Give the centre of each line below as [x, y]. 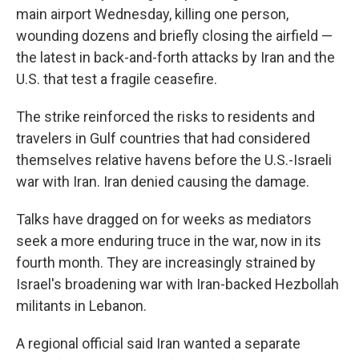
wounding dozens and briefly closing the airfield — [174, 36]
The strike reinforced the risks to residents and [165, 117]
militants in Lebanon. [81, 306]
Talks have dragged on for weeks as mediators [164, 219]
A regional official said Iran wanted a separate [158, 343]
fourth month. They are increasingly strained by [166, 262]
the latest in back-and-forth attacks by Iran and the [175, 57]
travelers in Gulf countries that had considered [163, 138]
